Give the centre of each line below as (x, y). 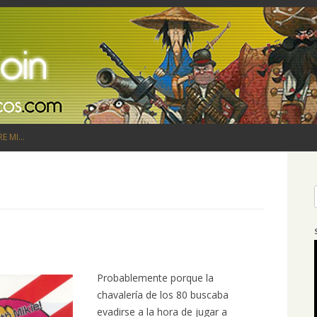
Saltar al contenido (201, 130)
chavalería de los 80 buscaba (163, 294)
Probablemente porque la (156, 277)
